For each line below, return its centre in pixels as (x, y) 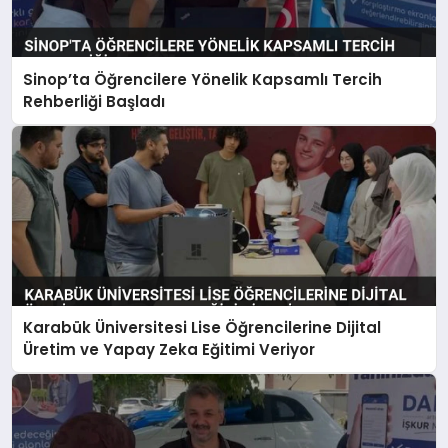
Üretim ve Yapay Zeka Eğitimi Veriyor (169, 349)
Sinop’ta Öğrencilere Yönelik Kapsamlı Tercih (203, 79)
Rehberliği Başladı (94, 101)
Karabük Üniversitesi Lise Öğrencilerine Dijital (202, 327)
